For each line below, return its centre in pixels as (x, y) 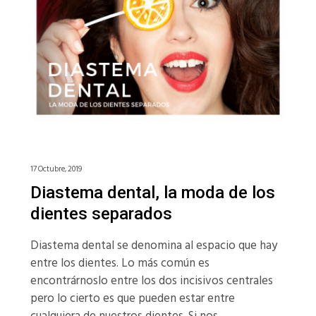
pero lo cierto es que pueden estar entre (132, 298)
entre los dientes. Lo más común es (120, 263)
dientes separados (101, 213)
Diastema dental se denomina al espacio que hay (153, 245)
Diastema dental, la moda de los (152, 192)
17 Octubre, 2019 (56, 169)
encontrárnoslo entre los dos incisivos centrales (151, 280)
